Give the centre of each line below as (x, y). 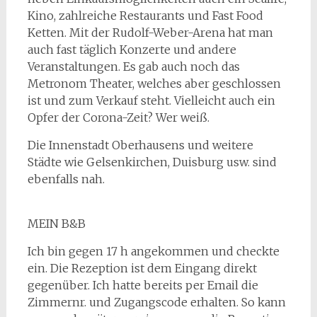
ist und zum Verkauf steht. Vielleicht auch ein (151, 100)
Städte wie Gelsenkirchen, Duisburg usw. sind (152, 162)
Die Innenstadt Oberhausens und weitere (140, 145)
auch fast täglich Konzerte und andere (132, 50)
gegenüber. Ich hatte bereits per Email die (143, 285)
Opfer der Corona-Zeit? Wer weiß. (118, 117)
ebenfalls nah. (66, 179)
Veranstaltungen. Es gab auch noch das (133, 67)
